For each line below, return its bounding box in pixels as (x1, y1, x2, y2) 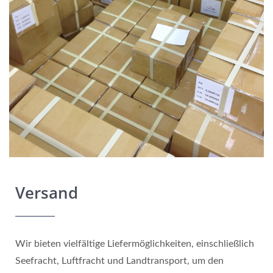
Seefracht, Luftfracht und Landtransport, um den (15, 256, 224, 266)
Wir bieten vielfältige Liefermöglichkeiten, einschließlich (15, 239, 254, 249)
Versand (15, 182, 78, 204)
